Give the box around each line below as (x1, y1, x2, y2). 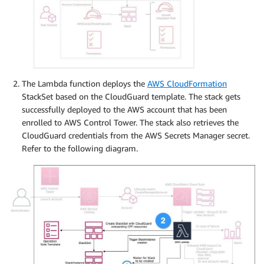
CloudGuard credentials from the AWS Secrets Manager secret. (22, 130, 250, 141)
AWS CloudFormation (147, 78, 227, 89)
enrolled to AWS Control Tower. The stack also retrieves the (22, 117, 239, 128)
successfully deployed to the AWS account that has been (22, 104, 227, 115)
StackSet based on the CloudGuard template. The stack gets (22, 91, 240, 102)
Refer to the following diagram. (22, 143, 138, 154)
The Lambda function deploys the (22, 78, 147, 89)
